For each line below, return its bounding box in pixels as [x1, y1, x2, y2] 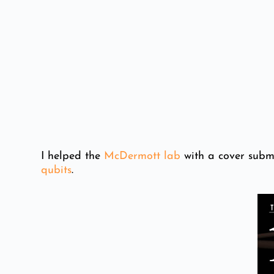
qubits [41, 165, 72, 177]
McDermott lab [104, 150, 181, 163]
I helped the [41, 150, 105, 163]
